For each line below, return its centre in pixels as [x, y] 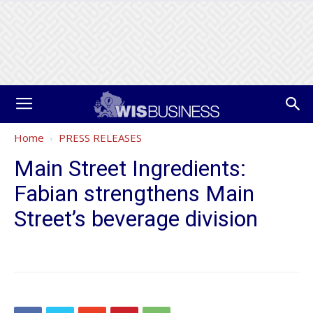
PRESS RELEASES [100, 138]
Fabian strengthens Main [134, 194]
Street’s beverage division [136, 219]
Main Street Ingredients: [130, 168]
